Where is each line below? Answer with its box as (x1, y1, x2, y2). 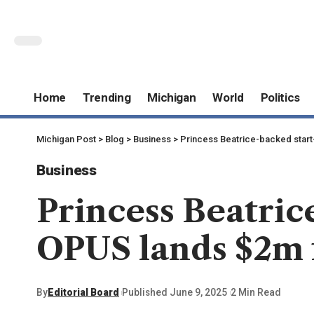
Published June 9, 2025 (122, 287, 228, 299)
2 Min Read (230, 287, 281, 299)
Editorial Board (48, 287, 119, 299)
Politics (260, 90, 301, 105)
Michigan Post (36, 133, 96, 144)
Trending (82, 90, 131, 105)
